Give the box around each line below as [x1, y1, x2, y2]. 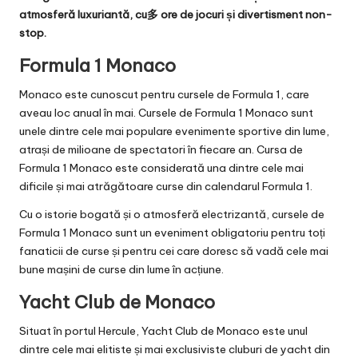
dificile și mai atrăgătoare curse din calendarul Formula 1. [19, 179, 312, 194]
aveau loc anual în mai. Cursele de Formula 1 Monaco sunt [19, 105, 313, 121]
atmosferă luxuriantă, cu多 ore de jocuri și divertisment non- [19, 7, 332, 22]
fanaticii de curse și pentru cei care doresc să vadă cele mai [19, 244, 328, 259]
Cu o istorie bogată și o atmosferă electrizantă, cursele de [19, 207, 324, 222]
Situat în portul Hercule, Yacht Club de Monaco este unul [19, 324, 308, 339]
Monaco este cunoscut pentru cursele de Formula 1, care [19, 87, 309, 102]
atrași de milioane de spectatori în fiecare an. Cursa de [19, 142, 303, 157]
